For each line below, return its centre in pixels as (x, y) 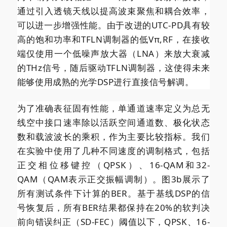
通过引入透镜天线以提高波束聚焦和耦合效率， (113, 11)
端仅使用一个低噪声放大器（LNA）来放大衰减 (113, 54)
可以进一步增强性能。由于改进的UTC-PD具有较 (113, 25)
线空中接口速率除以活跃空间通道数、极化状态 (113, 123)
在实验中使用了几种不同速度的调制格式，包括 (113, 151)
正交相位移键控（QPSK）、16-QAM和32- (113, 165)
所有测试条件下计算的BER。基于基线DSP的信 (113, 194)
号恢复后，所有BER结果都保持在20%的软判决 (113, 208)
